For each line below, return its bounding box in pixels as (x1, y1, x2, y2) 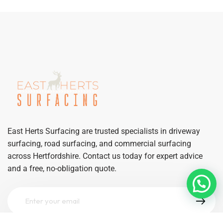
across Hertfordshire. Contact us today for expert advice (7, 151, 203, 161)
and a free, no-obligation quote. (7, 163, 116, 173)
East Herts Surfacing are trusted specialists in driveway (7, 126, 200, 136)
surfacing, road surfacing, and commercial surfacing (7, 138, 191, 148)
